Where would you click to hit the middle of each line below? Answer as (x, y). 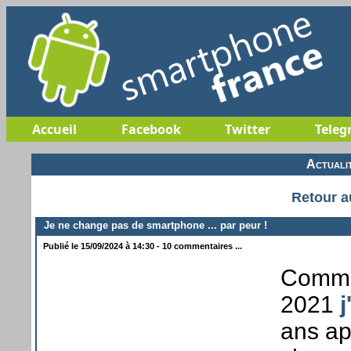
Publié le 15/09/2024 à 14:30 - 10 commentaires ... (141, 246)
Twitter (247, 129)
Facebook (151, 129)
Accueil (54, 129)
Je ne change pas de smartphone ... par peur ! (152, 225)
